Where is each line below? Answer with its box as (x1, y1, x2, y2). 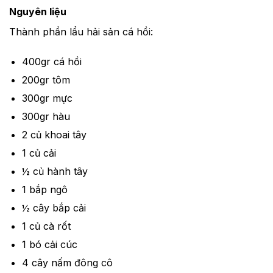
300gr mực (21, 92, 73, 105)
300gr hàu (21, 110, 70, 123)
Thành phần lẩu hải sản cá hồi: (9, 26, 153, 38)
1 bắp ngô (21, 183, 68, 196)
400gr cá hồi (21, 55, 82, 68)
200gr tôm (21, 74, 70, 87)
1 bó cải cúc (21, 238, 77, 251)
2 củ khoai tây (21, 129, 87, 141)
